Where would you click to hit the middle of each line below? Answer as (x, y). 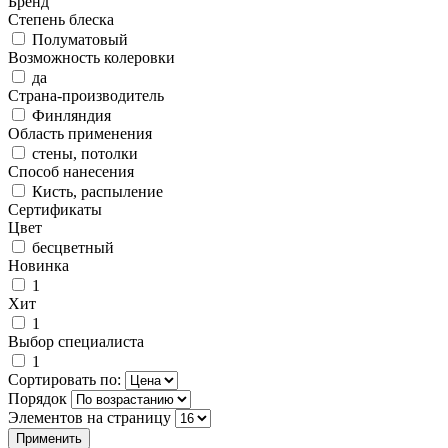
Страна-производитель (86, 95)
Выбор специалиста (76, 341)
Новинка (38, 265)
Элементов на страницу (91, 417)
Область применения (80, 133)
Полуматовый (80, 39)
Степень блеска (61, 19)
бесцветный (73, 247)
